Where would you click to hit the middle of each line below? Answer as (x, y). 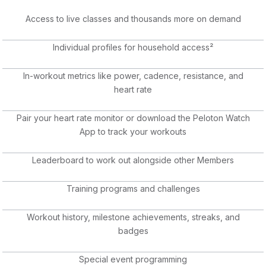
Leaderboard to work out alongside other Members (133, 160)
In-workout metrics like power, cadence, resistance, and (133, 75)
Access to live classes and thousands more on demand (133, 18)
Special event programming (133, 259)
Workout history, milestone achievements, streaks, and (133, 217)
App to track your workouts (133, 131)
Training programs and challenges (133, 188)
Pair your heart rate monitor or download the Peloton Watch (133, 118)
